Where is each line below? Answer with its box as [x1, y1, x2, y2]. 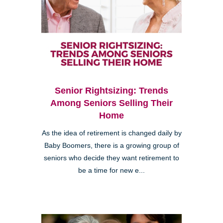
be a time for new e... [78, 167, 145, 175]
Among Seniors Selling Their [50, 98, 173, 109]
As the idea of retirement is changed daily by [41, 129, 182, 137]
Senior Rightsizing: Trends [55, 86, 168, 96]
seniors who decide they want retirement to [44, 154, 179, 162]
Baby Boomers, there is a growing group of [44, 142, 179, 150]
